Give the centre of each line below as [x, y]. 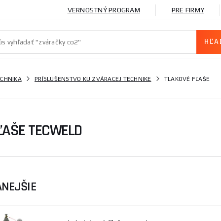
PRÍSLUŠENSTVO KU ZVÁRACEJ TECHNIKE [93, 79]
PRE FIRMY [188, 10]
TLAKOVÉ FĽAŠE [187, 79]
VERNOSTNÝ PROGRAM [104, 10]
